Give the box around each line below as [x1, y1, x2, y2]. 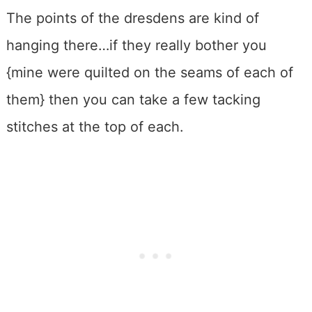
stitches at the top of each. [6, 118, 184, 135]
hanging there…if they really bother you [6, 36, 267, 54]
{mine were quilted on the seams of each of [6, 63, 293, 81]
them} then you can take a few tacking [6, 91, 260, 108]
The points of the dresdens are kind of [6, 9, 259, 26]
